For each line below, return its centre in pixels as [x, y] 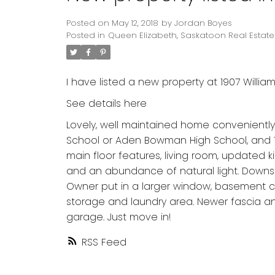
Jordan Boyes [203, 23]
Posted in [85, 36]
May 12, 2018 [135, 23]
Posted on [89, 23]
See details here [106, 104]
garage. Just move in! [118, 217]
